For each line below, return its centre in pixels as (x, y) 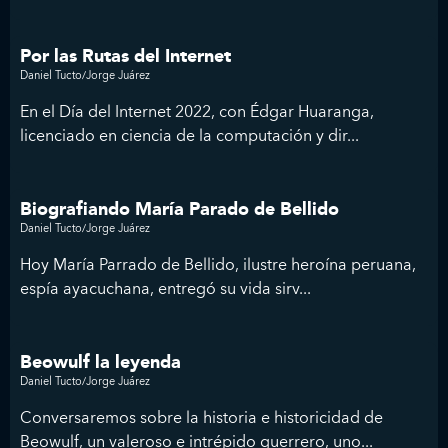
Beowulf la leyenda (100, 363)
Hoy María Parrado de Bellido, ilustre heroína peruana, (218, 264)
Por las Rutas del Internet (125, 57)
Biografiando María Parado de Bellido (179, 210)
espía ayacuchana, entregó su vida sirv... (165, 288)
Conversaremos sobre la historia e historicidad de (201, 417)
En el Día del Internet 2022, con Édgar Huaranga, (197, 111)
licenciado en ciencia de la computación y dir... (189, 135)
